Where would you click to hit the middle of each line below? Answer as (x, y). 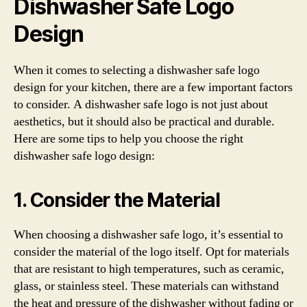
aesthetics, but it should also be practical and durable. (144, 122)
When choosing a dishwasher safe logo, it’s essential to (148, 235)
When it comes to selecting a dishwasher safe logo (137, 70)
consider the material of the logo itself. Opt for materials (151, 252)
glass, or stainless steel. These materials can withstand (146, 286)
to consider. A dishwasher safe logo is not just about (141, 105)
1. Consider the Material (117, 200)
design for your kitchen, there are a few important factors (153, 87)
